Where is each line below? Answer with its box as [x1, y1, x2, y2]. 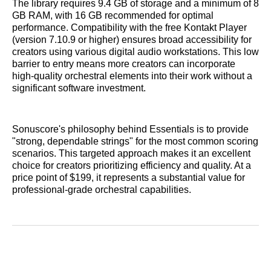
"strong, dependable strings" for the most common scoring [12, 135, 258, 146]
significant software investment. [12, 82, 146, 93]
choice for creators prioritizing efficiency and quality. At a [12, 160, 251, 171]
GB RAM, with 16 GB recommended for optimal [12, 10, 214, 21]
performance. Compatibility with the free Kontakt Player [12, 22, 247, 33]
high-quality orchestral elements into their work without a [12, 70, 252, 81]
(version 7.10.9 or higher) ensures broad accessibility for [12, 34, 252, 45]
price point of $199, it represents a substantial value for [12, 172, 245, 183]
